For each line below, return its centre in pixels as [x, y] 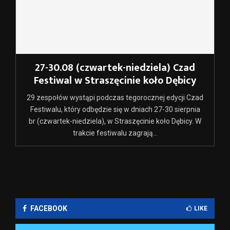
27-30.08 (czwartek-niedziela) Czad [115, 68]
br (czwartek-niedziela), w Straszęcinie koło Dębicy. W [115, 121]
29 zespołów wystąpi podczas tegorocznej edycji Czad [115, 98]
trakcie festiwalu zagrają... [115, 133]
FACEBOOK [49, 209]
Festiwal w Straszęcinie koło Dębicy [115, 81]
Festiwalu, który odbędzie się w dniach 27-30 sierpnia [115, 110]
